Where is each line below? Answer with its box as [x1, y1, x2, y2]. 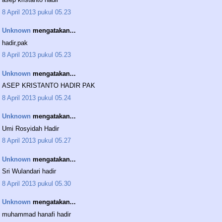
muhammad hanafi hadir [2, 210, 71, 218]
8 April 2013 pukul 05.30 [2, 179, 71, 187]
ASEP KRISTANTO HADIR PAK [2, 82, 95, 90]
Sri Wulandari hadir [2, 167, 56, 175]
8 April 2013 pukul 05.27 [2, 137, 71, 145]
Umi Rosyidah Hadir [2, 124, 59, 132]
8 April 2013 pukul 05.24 [2, 94, 71, 102]
